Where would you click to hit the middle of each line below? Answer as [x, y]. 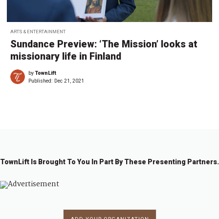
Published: [41, 81]
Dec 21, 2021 [69, 81]
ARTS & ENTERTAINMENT [38, 32]
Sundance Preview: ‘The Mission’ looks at [104, 44]
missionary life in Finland [66, 57]
